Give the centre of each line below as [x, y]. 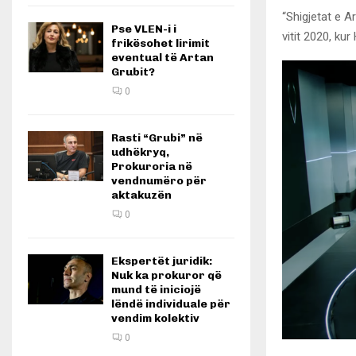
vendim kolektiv [155, 318]
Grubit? [133, 72]
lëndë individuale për [171, 304]
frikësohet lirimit [161, 43]
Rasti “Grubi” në [157, 138]
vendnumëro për [159, 181]
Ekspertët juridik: [162, 261]
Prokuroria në [152, 166]
